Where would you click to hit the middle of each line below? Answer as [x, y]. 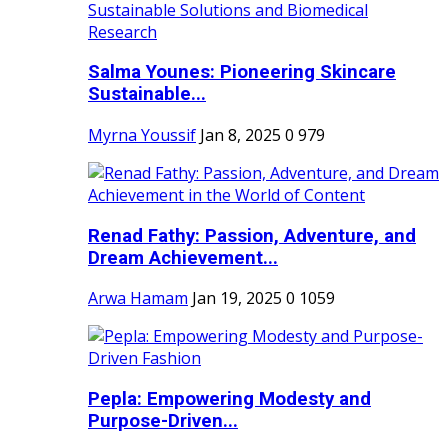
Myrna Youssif [142, 135]
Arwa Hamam [138, 298]
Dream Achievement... [183, 257]
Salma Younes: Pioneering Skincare [242, 72]
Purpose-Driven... [163, 421]
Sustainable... [147, 94]
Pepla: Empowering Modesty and [229, 399]
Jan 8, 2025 [240, 135]
